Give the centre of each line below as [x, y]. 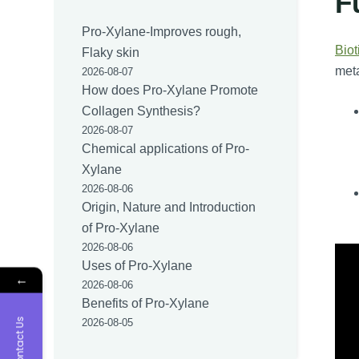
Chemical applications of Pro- [166, 149]
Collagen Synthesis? [141, 111]
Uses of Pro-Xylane [137, 266]
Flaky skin [111, 53]
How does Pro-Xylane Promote [170, 91]
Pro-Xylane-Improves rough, [162, 32]
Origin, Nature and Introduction [169, 208]
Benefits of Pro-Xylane [146, 304]
